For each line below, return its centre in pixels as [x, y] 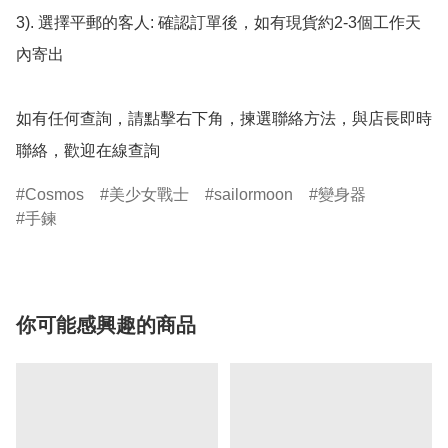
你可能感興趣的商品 [106, 325]
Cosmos [54, 195]
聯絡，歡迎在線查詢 [88, 151]
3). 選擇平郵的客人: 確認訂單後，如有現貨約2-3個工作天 [218, 23]
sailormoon [253, 195]
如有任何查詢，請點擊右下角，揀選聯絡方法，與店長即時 [224, 119]
